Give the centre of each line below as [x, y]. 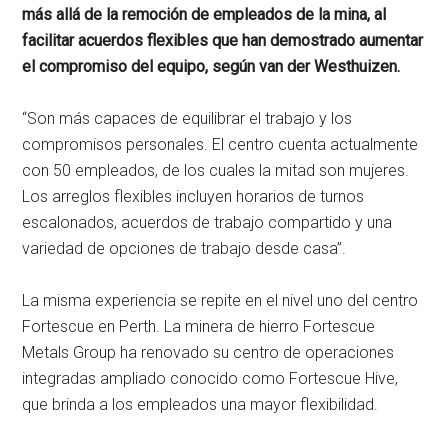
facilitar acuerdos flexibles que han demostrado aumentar [223, 40]
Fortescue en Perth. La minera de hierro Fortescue [199, 326]
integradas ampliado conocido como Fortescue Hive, [210, 378]
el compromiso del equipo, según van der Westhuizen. [211, 66]
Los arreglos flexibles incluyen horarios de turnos [193, 196]
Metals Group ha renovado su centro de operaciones [208, 352]
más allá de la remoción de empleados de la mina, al [204, 14]
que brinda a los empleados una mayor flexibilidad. [200, 404]
